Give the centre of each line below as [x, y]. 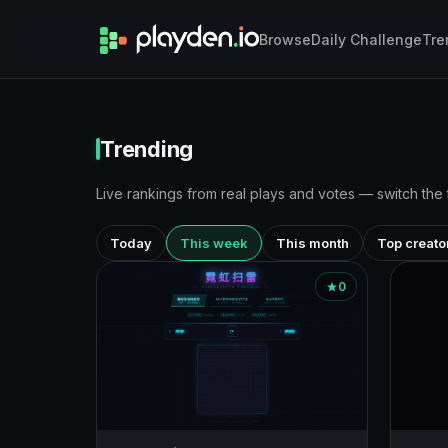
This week [214, 242]
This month [312, 242]
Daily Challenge [366, 39]
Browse [284, 39]
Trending [147, 149]
